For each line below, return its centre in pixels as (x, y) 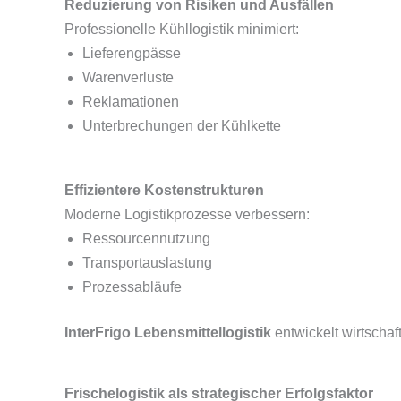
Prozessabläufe (132, 287)
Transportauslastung (147, 263)
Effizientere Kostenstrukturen (164, 190)
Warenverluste (128, 77)
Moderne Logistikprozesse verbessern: (187, 214)
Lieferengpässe (132, 53)
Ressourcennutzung (146, 239)
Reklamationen (131, 102)
